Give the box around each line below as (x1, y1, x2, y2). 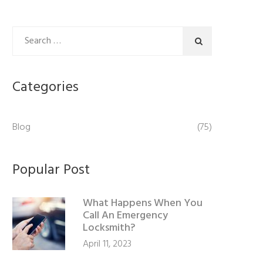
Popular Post (12, 159, 90, 181)
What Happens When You (83, 195, 203, 212)
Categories (12, 76, 79, 99)
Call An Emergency (83, 207, 168, 224)
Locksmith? (83, 220, 135, 237)
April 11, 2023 (83, 237, 131, 252)
